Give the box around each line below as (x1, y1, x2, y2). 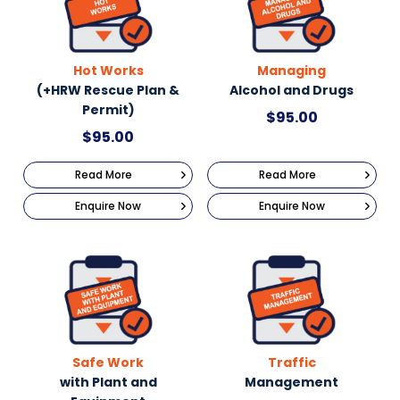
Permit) (81, 100, 135, 119)
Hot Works (72, 61, 144, 79)
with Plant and (59, 373, 157, 392)
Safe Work (72, 354, 145, 372)
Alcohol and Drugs (229, 80, 354, 99)
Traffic (267, 354, 316, 372)
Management (245, 373, 339, 392)
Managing (257, 61, 327, 79)
